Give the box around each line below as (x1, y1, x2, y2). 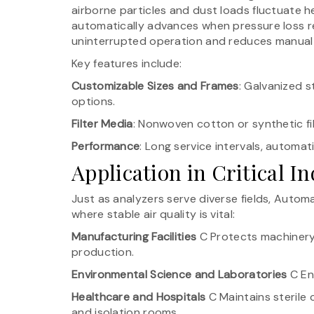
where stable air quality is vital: (71, 206, 235, 221)
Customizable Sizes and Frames (71, 78, 239, 93)
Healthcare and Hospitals (71, 289, 206, 304)
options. (71, 93, 116, 109)
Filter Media (71, 116, 133, 131)
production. (71, 244, 135, 259)
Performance (71, 138, 140, 153)
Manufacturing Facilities (71, 228, 197, 244)
